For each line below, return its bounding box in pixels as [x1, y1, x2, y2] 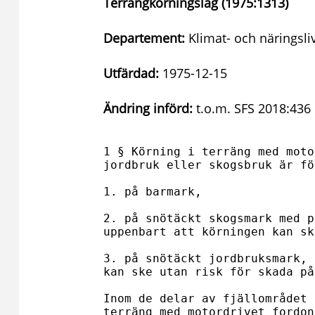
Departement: [103, 30, 185, 46]
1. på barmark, [103, 185, 202, 198]
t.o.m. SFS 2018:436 [193, 100, 311, 117]
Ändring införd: [103, 100, 193, 117]
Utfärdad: [103, 65, 159, 82]
